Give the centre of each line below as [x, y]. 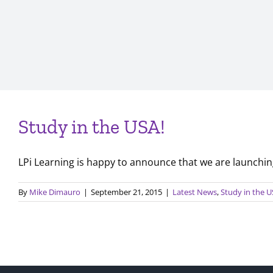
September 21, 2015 [126, 192]
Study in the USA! [92, 127]
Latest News [195, 192]
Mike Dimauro [55, 192]
